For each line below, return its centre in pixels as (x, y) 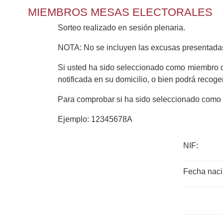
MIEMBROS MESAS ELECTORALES (120, 12)
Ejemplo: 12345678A (95, 119)
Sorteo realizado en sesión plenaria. (121, 28)
